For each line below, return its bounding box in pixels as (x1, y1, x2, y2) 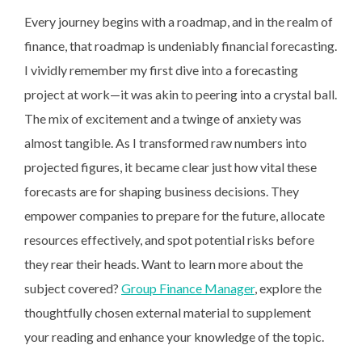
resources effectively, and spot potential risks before (24, 232, 314, 247)
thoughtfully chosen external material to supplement (24, 305, 311, 320)
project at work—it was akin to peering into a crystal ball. (24, 86, 337, 102)
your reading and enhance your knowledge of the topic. (24, 329, 324, 344)
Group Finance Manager (121, 280, 255, 296)
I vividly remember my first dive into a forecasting (24, 62, 298, 78)
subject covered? (24, 280, 121, 296)
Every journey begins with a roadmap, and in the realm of (24, 14, 333, 29)
